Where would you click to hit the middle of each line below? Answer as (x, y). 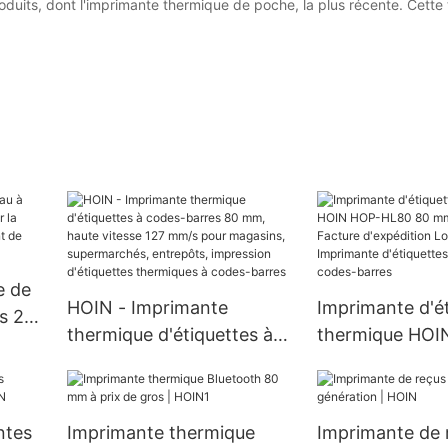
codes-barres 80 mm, (157, 362)
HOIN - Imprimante (147, 308)
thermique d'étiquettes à (169, 335)
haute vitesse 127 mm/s (165, 389)
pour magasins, (131, 416)
